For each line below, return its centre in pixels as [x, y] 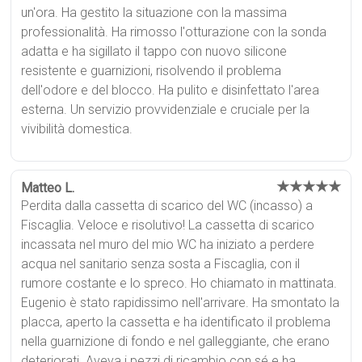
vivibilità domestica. [77, 128]
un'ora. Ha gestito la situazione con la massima [154, 12]
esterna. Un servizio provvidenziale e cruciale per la [166, 109]
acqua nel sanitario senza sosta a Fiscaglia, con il [161, 263]
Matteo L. [48, 187]
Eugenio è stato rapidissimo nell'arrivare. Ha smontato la [181, 302]
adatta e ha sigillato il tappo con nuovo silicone [154, 51]
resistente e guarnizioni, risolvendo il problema [152, 70]
